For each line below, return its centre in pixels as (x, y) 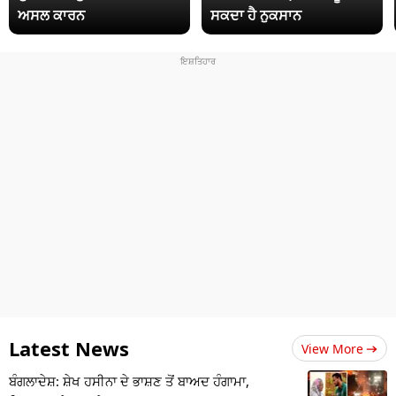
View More (332, 349)
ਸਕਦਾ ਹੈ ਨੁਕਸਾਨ (256, 15)
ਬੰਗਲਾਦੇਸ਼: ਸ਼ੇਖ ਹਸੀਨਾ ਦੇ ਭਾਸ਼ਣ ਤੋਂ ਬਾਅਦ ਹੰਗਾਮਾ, (129, 381)
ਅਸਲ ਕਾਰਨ (51, 15)
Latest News (69, 349)
